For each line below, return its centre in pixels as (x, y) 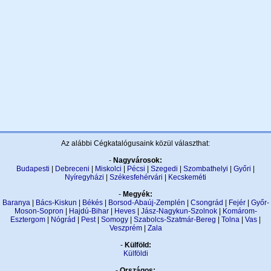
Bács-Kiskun (56, 203)
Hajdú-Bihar (89, 211)
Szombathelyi (206, 169)
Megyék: (138, 194)
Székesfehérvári (136, 177)
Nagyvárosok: (138, 160)
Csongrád (207, 203)
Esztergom (28, 220)
